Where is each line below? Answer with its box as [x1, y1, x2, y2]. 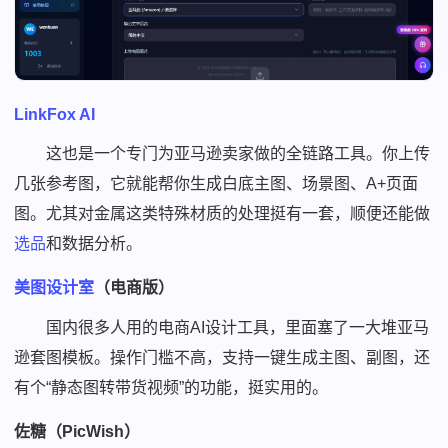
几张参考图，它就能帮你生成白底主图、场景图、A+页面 [14, 174, 419, 192]
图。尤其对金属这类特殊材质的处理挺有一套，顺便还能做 [14, 204, 431, 222]
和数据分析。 [46, 234, 143, 252]
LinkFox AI [14, 105, 96, 123]
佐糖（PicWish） [14, 422, 141, 440]
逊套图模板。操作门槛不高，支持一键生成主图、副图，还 [14, 348, 431, 366]
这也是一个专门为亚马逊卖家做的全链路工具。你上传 [46, 144, 431, 162]
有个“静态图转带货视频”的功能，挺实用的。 [14, 378, 329, 396]
